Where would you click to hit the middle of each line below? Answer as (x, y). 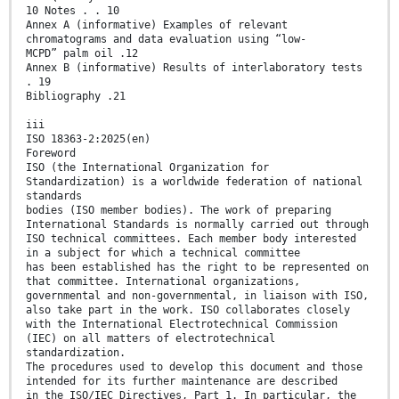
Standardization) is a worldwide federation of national (194, 181)
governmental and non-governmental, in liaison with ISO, (197, 295)
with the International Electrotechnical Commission (182, 324)
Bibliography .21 (76, 96)
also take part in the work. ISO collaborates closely (188, 309)
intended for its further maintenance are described (182, 381)
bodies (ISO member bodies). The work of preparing (179, 210)
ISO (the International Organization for (147, 167)
